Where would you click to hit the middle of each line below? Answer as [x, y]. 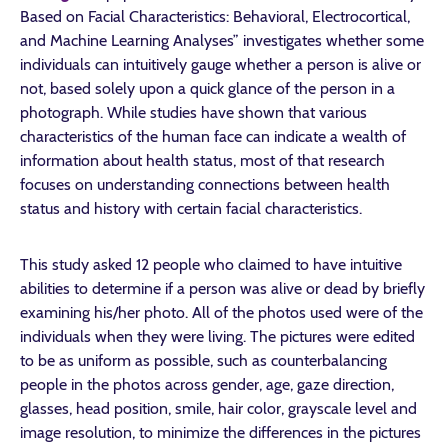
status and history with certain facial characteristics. [191, 208]
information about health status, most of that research [202, 160]
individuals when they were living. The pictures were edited [217, 336]
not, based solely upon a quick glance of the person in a [207, 88]
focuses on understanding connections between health [205, 184]
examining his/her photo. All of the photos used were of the [221, 312]
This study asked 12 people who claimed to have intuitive [211, 264]
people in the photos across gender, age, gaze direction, [207, 384]
